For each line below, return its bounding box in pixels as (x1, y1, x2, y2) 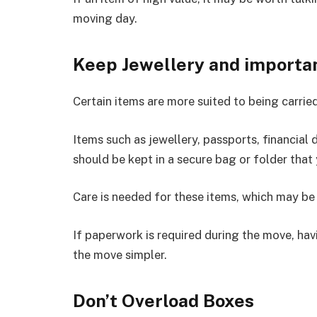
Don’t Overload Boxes (73, 290, 254, 312)
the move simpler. (73, 247, 167, 262)
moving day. (73, 11, 137, 25)
